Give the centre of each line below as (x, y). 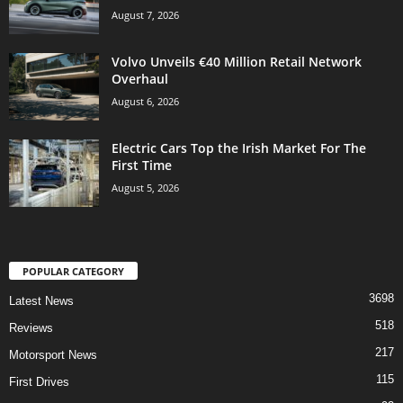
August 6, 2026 (145, 101)
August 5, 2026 (145, 187)
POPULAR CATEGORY (73, 271)
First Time (142, 165)
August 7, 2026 (145, 14)
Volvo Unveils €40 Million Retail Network (237, 61)
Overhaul (140, 78)
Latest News (41, 300)
